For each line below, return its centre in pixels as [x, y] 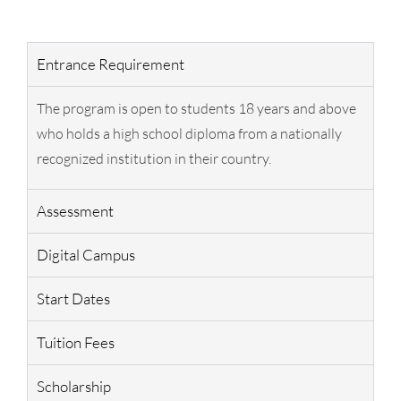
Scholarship [74, 386]
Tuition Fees [76, 342]
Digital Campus [86, 254]
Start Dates [73, 298]
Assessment [75, 210]
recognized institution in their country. [154, 158]
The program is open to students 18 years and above [196, 108]
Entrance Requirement [111, 64]
